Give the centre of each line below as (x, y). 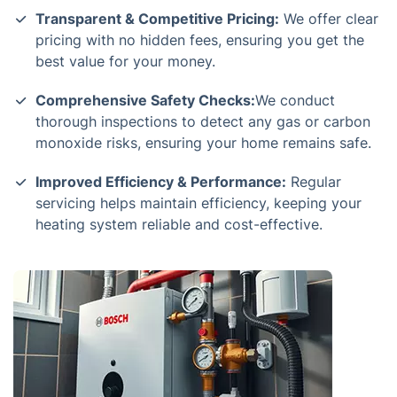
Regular (314, 182)
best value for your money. (125, 61)
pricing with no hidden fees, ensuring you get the (200, 40)
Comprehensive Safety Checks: (145, 100)
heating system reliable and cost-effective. (179, 224)
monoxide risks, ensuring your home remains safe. (203, 143)
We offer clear (329, 19)
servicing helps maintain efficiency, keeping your (198, 203)
